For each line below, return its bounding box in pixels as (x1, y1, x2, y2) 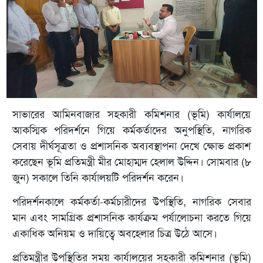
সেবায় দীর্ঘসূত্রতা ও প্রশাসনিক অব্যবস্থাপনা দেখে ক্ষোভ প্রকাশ (12, 139, 251, 154)
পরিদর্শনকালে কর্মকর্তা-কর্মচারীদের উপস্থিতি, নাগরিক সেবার (12, 195, 251, 210)
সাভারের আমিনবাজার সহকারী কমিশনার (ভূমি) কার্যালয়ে (12, 107, 251, 122)
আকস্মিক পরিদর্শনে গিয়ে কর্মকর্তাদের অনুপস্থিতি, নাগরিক (12, 123, 251, 138)
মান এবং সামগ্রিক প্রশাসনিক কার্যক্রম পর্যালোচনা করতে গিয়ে (12, 211, 251, 225)
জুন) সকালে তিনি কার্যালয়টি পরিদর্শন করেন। (12, 171, 184, 186)
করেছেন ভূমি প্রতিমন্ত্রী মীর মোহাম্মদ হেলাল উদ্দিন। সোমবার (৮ (12, 155, 251, 170)
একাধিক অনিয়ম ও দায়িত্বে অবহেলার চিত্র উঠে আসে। (12, 227, 217, 241)
